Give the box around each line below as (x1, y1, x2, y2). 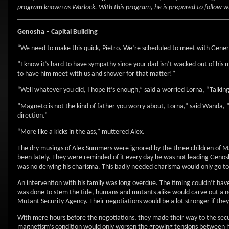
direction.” (17, 112, 48, 120)
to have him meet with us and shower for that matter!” (17, 70, 175, 78)
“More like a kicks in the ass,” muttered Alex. (17, 128, 145, 136)
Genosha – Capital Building (17, 28, 98, 36)
